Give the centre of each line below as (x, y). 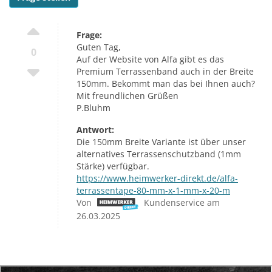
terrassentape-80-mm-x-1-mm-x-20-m (153, 191)
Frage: (89, 35)
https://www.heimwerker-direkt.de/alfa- (157, 178)
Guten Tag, (99, 47)
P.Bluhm (93, 108)
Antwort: (95, 130)
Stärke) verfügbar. (113, 166)
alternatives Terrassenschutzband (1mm (159, 154)
